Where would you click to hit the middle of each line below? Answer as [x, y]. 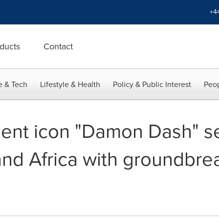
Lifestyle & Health [70, 84]
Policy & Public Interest [152, 84]
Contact [58, 46]
